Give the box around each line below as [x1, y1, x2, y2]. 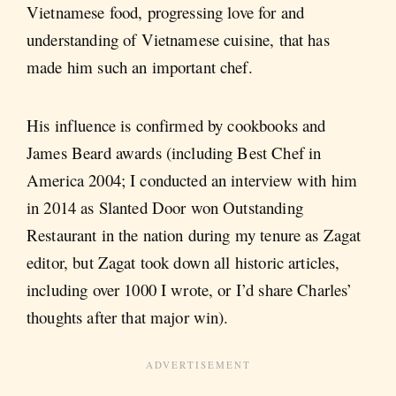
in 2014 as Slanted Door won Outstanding [27, 195, 303, 218]
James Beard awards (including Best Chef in [27, 141, 322, 164]
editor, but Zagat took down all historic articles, [27, 250, 340, 273]
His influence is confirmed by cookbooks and [27, 113, 326, 136]
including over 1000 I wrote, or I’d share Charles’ [27, 278, 353, 301]
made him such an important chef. [27, 56, 253, 79]
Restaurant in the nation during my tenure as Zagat [27, 223, 362, 246]
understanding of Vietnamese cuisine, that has [27, 28, 330, 51]
